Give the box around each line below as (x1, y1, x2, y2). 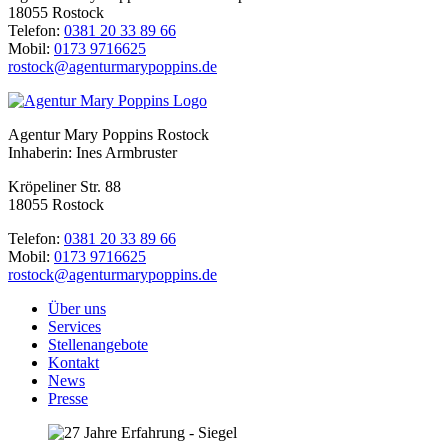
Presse (48, 389, 88, 407)
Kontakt (48, 353, 99, 371)
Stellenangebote (48, 335, 148, 353)
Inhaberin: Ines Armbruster (8, 143, 177, 161)
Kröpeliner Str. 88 (8, 177, 121, 195)
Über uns (48, 299, 106, 317)
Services (48, 317, 101, 335)
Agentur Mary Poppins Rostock (8, 125, 209, 143)
